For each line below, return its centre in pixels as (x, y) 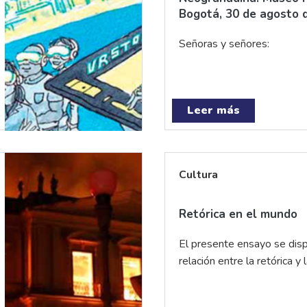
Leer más (213, 110)
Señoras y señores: (224, 44)
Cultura (198, 175)
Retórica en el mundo (238, 214)
